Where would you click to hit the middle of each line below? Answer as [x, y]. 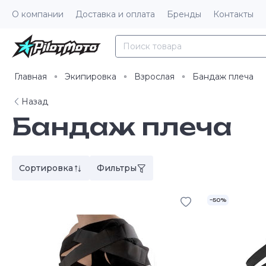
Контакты [233, 14]
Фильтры [117, 168]
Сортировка [46, 168]
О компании [38, 14]
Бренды [184, 14]
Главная [31, 77]
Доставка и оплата [115, 14]
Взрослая [154, 77]
